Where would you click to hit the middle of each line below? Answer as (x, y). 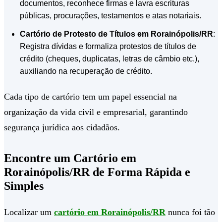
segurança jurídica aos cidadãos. (62, 128)
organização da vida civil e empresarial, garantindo (96, 112)
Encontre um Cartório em (70, 158)
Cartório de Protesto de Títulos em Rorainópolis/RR (116, 34)
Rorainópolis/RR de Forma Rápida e (97, 172)
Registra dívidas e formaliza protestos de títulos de (108, 47)
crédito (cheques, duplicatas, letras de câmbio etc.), (110, 59)
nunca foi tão (190, 212)
